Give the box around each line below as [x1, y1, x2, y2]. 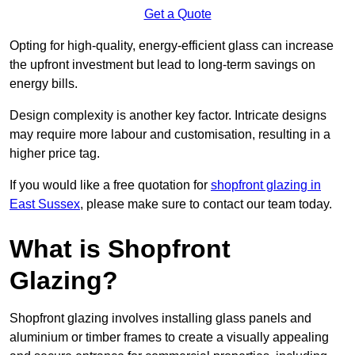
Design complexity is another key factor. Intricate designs [10, 109, 326, 123]
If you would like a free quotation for [10, 178, 211, 193]
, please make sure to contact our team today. [80, 197, 332, 212]
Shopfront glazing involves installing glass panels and [10, 311, 311, 326]
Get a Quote [143, 7, 212, 21]
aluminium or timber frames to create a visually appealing [10, 330, 329, 345]
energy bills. [10, 77, 78, 91]
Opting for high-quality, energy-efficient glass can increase [10, 39, 334, 53]
